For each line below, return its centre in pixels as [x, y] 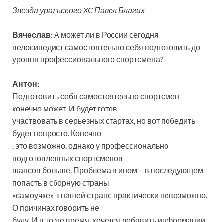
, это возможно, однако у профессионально [90, 145]
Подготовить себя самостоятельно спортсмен [96, 96]
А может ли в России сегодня [106, 34]
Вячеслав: [32, 34]
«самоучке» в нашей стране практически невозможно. [110, 195]
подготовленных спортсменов [68, 158]
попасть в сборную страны [61, 182]
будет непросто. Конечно [57, 133]
